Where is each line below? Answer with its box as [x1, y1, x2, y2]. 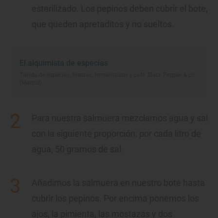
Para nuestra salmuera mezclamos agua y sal [32, 113, 208, 123]
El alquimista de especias [19, 58, 108, 68]
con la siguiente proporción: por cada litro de [32, 128, 201, 139]
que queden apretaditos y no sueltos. [32, 19, 174, 29]
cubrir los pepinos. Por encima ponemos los [32, 193, 199, 203]
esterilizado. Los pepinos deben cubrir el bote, [32, 3, 208, 14]
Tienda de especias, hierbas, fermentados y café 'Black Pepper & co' [19, 72, 195, 78]
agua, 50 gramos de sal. [32, 144, 124, 154]
